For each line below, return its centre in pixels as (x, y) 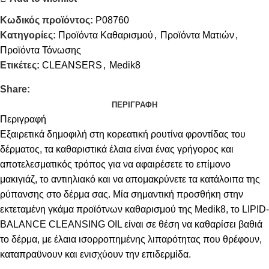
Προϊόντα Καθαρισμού (106, 35)
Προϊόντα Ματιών (197, 35)
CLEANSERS (72, 65)
